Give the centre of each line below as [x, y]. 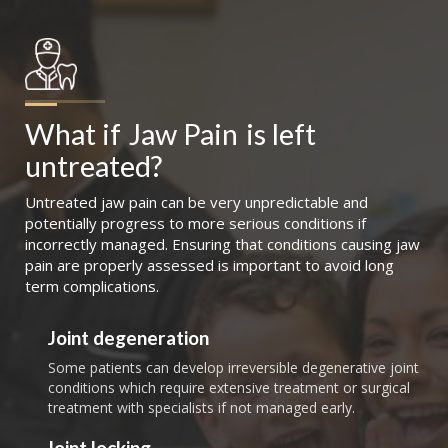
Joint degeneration [128, 338]
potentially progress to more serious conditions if [195, 223]
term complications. [92, 286]
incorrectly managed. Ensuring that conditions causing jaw [222, 244]
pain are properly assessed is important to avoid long [209, 265]
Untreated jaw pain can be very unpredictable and [196, 202]
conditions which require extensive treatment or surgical [228, 388]
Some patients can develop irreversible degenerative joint [233, 368]
